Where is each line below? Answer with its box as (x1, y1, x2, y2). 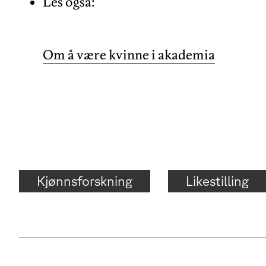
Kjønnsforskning (37, 173, 132, 188)
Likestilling (186, 173, 249, 188)
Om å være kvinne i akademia (43, 46, 215, 63)
